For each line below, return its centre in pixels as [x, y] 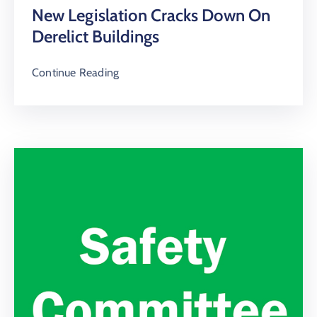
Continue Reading [76, 72]
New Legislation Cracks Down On [151, 15]
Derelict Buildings [96, 36]
